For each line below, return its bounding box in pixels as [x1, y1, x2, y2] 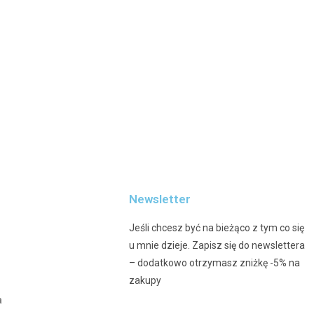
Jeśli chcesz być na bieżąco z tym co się [129, 221, 305, 233]
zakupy [129, 274, 162, 286]
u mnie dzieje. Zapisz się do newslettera [129, 239, 306, 251]
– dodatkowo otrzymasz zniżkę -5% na [129, 257, 301, 268]
